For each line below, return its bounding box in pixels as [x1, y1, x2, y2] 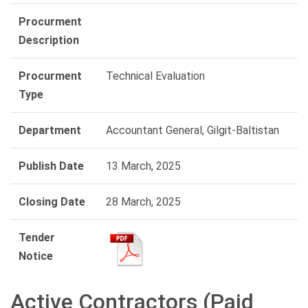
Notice [19, 250, 53, 263]
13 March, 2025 [106, 159, 181, 173]
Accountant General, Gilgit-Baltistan [106, 124, 279, 137]
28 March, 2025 [106, 195, 181, 209]
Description [19, 34, 79, 47]
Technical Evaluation [106, 69, 205, 83]
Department [19, 124, 81, 137]
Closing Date [19, 195, 85, 209]
